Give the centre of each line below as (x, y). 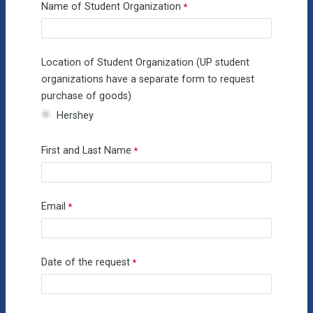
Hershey (75, 116)
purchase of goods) (86, 96)
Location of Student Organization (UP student (145, 62)
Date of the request (85, 262)
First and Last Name (86, 151)
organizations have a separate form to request (147, 79)
